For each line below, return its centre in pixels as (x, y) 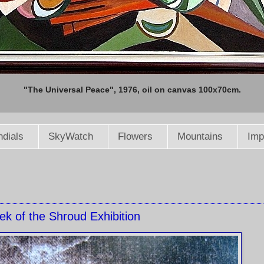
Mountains (200, 137)
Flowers (135, 137)
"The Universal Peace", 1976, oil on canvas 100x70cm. (132, 90)
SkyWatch (70, 137)
